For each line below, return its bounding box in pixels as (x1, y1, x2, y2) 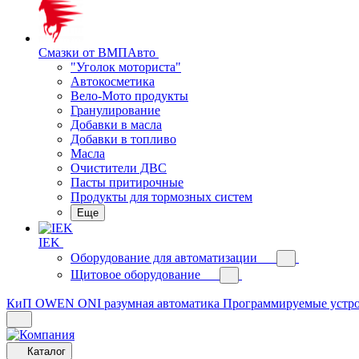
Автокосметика (71, 75, 155, 88)
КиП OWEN (6, 296, 75, 310)
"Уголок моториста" (71, 60, 181, 74)
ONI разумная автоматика (78, 296, 220, 310)
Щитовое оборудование (71, 268, 200, 281)
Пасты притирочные (71, 175, 184, 189)
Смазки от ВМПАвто (38, 46, 155, 59)
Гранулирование (71, 103, 160, 117)
